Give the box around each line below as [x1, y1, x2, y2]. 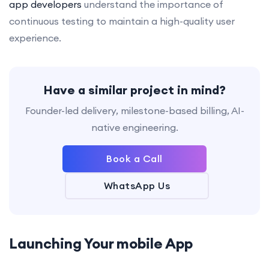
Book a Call [106, 152, 163, 165]
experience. [9, 31, 61, 44]
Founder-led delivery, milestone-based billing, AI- [25, 104, 244, 116]
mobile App [116, 234, 193, 252]
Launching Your [9, 234, 116, 252]
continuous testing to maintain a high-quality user [9, 14, 235, 27]
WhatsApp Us [103, 179, 171, 192]
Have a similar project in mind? [43, 82, 226, 97]
